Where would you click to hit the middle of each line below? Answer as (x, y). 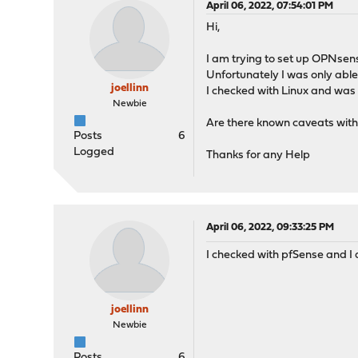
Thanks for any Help (259, 155)
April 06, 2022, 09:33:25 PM (270, 227)
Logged (94, 152)
